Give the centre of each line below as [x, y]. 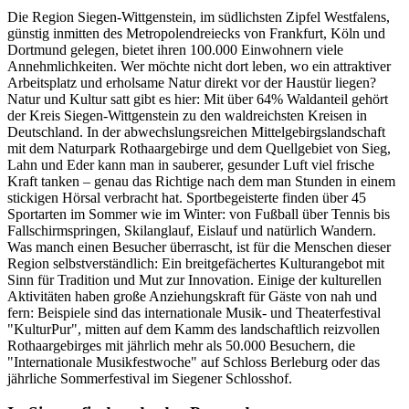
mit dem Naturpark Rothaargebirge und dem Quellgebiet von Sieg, [199, 148]
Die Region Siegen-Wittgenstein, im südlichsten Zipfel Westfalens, [199, 16]
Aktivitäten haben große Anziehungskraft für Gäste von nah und [192, 296]
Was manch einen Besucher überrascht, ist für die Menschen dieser [199, 246]
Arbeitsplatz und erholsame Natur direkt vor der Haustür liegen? [192, 82]
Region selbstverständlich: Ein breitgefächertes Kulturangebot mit [196, 263]
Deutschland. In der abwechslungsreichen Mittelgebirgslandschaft [196, 131]
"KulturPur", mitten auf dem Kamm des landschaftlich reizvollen [194, 329]
